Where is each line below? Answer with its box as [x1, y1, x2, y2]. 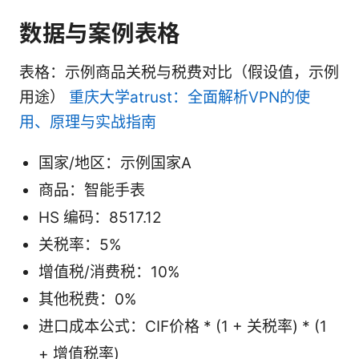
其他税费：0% [38, 290, 136, 309]
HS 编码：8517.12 [38, 208, 162, 228]
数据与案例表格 [19, 19, 181, 48]
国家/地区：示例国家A [38, 154, 192, 173]
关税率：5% [38, 236, 121, 255]
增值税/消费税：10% [38, 263, 179, 282]
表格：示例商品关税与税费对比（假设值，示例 [19, 63, 339, 83]
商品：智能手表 [38, 181, 145, 200]
